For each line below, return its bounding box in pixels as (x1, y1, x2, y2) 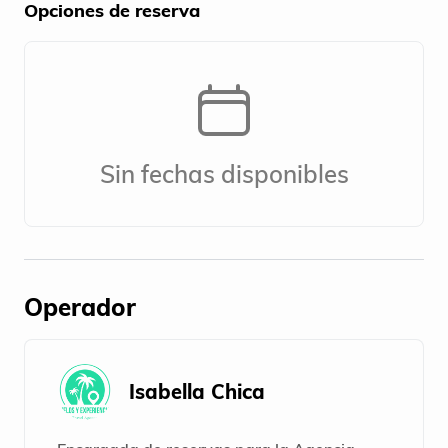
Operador (24, 292, 136, 323)
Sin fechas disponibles (99, 158, 349, 189)
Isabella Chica (129, 379, 265, 405)
